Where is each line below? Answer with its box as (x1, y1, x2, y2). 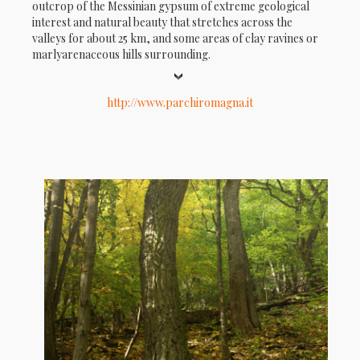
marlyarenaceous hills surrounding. (32, 47, 211, 63)
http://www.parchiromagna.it (107, 95, 253, 111)
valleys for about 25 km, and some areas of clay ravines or (32, 31, 318, 47)
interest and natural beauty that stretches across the (32, 14, 292, 31)
